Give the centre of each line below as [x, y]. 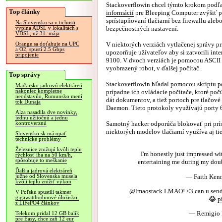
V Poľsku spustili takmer [43, 192]
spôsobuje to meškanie [41, 160]
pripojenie [27, 55]
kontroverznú [31, 123]
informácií [120, 13]
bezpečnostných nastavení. [142, 28]
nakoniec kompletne [39, 91]
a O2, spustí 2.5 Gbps [40, 49]
